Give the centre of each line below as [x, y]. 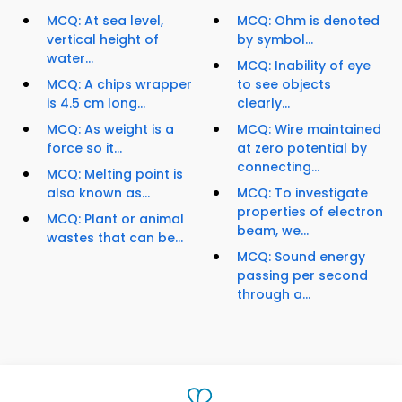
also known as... [98, 193]
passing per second [302, 276]
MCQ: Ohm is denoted [308, 21]
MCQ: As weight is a [110, 130]
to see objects [284, 85]
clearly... [263, 104]
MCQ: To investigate [302, 193]
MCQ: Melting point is [115, 175]
